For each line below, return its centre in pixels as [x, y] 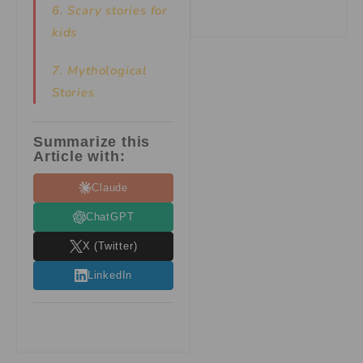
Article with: [79, 156]
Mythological [108, 70]
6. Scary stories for [110, 10]
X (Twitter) [110, 246]
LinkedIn [110, 275]
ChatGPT [110, 217]
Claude [110, 188]
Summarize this [92, 142]
